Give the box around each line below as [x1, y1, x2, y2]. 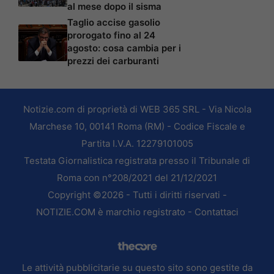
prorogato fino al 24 [67, 29, 155, 41]
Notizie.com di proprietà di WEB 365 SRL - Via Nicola [23, 103, 251, 115]
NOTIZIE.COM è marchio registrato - [35, 206, 194, 218]
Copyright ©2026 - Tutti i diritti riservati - [47, 188, 227, 201]
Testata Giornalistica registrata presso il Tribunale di [24, 154, 250, 166]
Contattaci [194, 206, 239, 218]
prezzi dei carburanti [67, 54, 159, 67]
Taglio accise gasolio [67, 16, 160, 28]
